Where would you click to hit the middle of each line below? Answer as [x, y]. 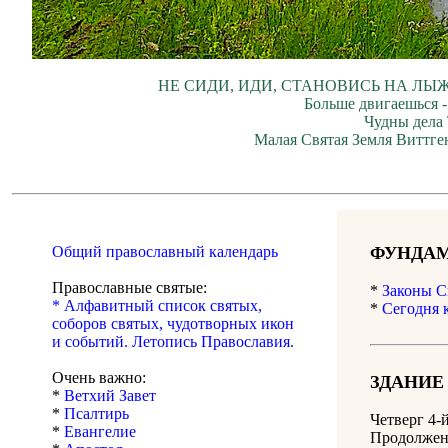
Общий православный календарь [165, 252]
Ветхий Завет [110, 396]
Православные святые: [129, 288]
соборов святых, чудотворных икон [173, 324]
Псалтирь [96, 414]
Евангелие [100, 432]
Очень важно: [99, 378]
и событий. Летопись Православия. [173, 342]
